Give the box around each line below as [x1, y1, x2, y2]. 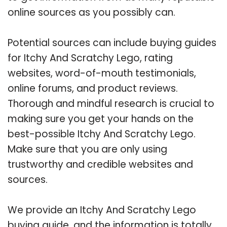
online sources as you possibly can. [8, 5, 175, 19]
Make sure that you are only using [8, 142, 167, 156]
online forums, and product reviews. [8, 81, 178, 95]
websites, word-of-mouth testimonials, [8, 66, 196, 80]
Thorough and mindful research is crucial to [8, 96, 214, 110]
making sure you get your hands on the [8, 111, 194, 126]
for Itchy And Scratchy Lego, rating [8, 51, 173, 65]
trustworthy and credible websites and [8, 157, 193, 171]
